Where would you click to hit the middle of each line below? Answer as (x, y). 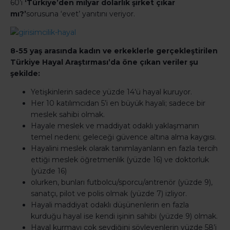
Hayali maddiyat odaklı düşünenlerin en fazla (110, 205)
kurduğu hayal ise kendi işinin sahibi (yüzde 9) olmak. (124, 216)
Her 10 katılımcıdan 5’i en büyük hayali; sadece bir (118, 103)
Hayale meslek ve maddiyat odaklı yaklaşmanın (115, 126)
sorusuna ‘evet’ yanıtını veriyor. (81, 14)
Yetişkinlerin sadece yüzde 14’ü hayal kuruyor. (111, 92)
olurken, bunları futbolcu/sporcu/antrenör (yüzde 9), (122, 183)
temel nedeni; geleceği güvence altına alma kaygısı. (123, 137)
